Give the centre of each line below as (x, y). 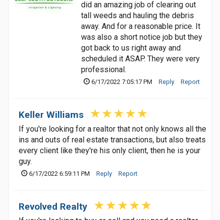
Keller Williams (51, 115)
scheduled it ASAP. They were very (140, 59)
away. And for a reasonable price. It (141, 26)
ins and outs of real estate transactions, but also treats (112, 140)
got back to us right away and (131, 48)
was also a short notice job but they (142, 37)
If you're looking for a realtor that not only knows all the (112, 129)
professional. (104, 69)
